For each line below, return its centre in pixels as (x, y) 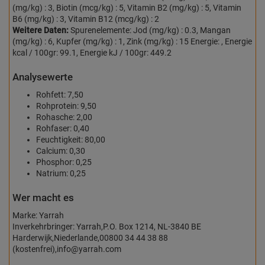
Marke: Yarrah (38, 215)
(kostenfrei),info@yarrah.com (67, 249)
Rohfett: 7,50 (60, 95)
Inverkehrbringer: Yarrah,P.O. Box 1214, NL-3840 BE (107, 227)
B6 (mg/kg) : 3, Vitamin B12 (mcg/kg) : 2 (86, 19)
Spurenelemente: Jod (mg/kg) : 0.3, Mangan (150, 30)
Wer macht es (43, 198)
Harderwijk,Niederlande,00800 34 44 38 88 (90, 238)
